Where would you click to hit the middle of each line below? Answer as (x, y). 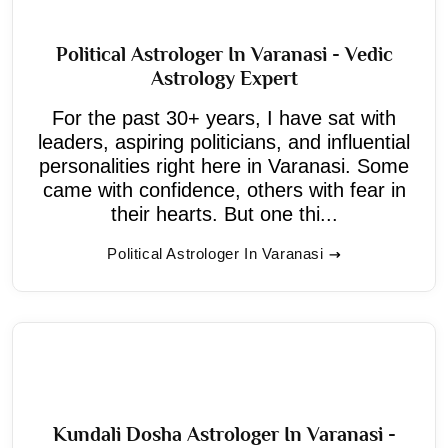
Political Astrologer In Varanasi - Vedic (224, 53)
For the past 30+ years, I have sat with (224, 117)
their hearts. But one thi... (224, 213)
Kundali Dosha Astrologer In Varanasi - (224, 433)
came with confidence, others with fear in (224, 189)
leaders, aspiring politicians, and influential (224, 141)
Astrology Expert (224, 77)
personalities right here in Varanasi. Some (224, 165)
